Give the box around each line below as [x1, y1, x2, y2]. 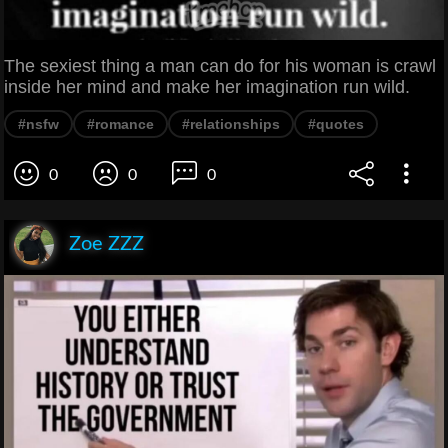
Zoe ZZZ [69, 234, 144, 255]
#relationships [182, 116, 280, 133]
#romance [87, 116, 154, 133]
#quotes [308, 116, 364, 133]
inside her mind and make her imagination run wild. [4, 77, 410, 98]
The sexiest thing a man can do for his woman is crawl [4, 56, 436, 77]
